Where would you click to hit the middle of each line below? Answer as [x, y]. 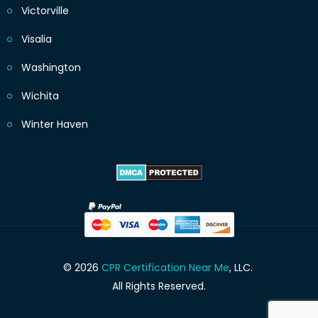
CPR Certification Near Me [165, 268]
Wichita [40, 96]
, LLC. [242, 268]
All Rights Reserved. [159, 286]
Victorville [45, 11]
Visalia [37, 39]
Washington [51, 68]
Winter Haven [55, 125]
